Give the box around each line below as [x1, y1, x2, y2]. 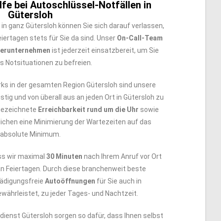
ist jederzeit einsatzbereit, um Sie [50, 46, 159, 54]
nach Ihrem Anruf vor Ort [82, 152, 162, 160]
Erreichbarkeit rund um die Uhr [38, 106, 139, 113]
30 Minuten [46, 152, 82, 160]
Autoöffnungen [44, 177, 95, 185]
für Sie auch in [95, 177, 142, 185]
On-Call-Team [117, 34, 163, 42]
